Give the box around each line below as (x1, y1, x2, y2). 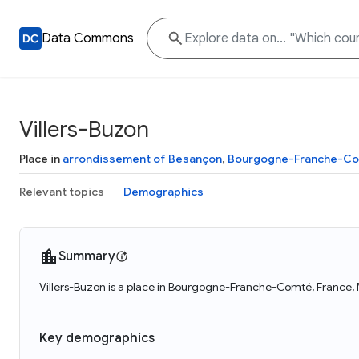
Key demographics (39, 330, 155, 346)
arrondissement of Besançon (63, 151, 222, 166)
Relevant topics (19, 184, 104, 199)
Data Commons (42, 30, 134, 46)
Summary (58, 248, 115, 264)
